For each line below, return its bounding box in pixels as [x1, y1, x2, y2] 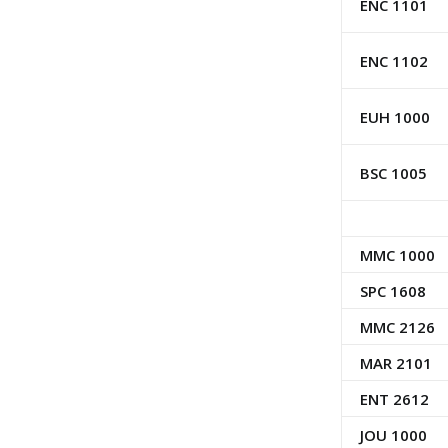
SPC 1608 [359, 281, 426, 301]
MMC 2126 [359, 317, 435, 337]
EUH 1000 [359, 107, 430, 127]
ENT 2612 [359, 389, 429, 409]
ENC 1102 [359, 51, 428, 71]
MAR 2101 [359, 353, 432, 373]
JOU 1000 [359, 425, 427, 445]
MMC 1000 [359, 245, 435, 265]
